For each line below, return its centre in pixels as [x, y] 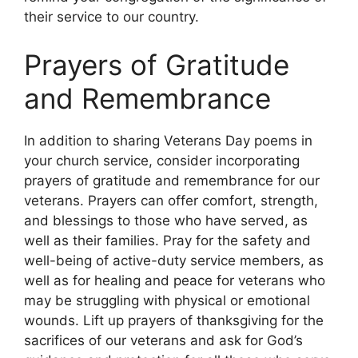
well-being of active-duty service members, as [174, 260]
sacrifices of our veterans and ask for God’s [163, 340]
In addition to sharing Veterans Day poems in [168, 140]
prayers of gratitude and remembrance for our [172, 180]
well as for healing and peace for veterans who [175, 280]
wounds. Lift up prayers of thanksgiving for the [174, 320]
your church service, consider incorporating [162, 160]
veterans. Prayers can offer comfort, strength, [171, 200]
